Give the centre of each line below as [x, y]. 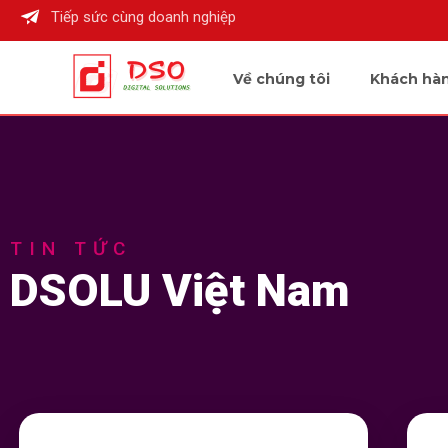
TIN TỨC [71, 248]
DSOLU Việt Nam [180, 290]
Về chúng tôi [282, 78]
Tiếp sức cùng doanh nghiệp [144, 17]
